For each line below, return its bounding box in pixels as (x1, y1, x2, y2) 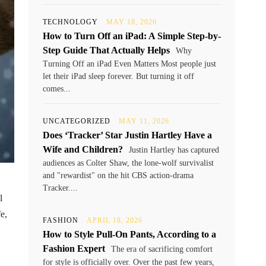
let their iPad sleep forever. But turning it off (43, 72, 194, 81)
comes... (43, 84, 71, 93)
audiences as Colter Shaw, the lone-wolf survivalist (43, 159, 214, 167)
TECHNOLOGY (43, 18, 98, 26)
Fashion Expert (43, 243, 105, 254)
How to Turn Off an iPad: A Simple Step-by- (43, 31, 221, 41)
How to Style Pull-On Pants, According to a (43, 229, 216, 239)
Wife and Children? (43, 144, 123, 154)
